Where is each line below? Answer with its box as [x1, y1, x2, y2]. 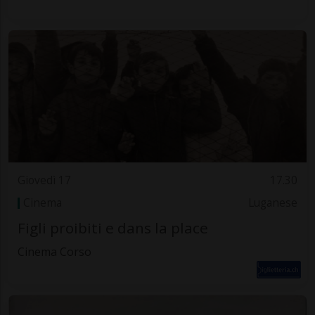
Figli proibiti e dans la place [17, 217, 208, 238]
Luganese [248, 195, 298, 211]
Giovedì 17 [17, 172, 71, 188]
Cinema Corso [17, 243, 91, 259]
